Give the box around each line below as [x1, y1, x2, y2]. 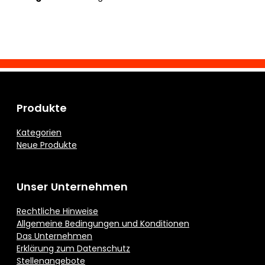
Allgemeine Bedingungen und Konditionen [17, 218, 189, 230]
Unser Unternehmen [17, 179, 128, 195]
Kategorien [17, 127, 62, 139]
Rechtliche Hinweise [17, 205, 98, 218]
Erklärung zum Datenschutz [17, 243, 130, 255]
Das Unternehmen [17, 230, 92, 243]
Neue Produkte [17, 139, 77, 151]
